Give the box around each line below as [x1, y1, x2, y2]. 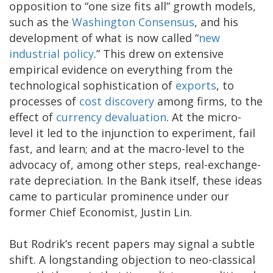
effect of [9, 109, 56, 124]
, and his [194, 14, 238, 29]
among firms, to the [154, 93, 263, 108]
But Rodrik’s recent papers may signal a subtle [9, 236, 255, 251]
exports [175, 77, 216, 93]
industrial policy [9, 46, 94, 61]
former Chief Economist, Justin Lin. [9, 204, 192, 219]
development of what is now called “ [9, 30, 199, 45]
